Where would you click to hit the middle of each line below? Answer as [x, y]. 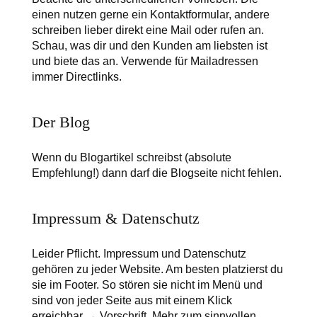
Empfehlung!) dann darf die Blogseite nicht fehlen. [156, 173]
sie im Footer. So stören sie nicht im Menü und [147, 285]
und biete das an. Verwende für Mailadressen [145, 62]
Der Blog [60, 122]
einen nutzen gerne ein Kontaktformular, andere [150, 15]
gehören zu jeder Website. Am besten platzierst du [157, 270]
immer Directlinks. [76, 77]
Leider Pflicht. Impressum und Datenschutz [139, 254]
